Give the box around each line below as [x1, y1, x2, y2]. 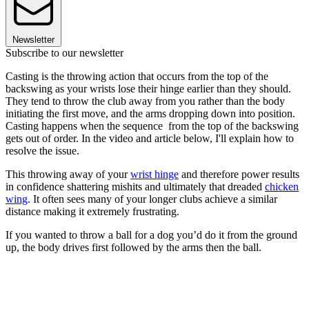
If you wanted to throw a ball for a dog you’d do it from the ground [6, 228, 297, 241]
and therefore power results [179, 168, 299, 180]
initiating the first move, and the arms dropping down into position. [6, 107, 295, 119]
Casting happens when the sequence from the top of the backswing [6, 119, 299, 132]
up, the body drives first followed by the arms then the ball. [6, 241, 261, 253]
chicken [265, 180, 299, 192]
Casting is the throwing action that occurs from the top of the [6, 70, 268, 82]
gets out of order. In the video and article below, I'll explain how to [6, 132, 294, 144]
